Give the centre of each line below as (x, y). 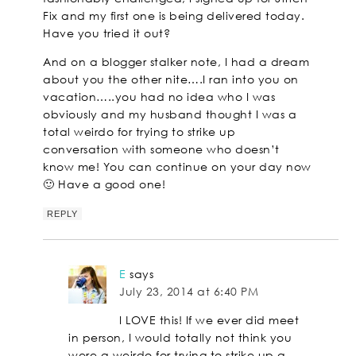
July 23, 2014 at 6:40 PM (189, 292)
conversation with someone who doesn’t (161, 149)
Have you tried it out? (107, 33)
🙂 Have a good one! (104, 184)
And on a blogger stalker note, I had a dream (176, 62)
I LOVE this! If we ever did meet (209, 320)
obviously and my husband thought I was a (170, 114)
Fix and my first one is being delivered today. (174, 16)
